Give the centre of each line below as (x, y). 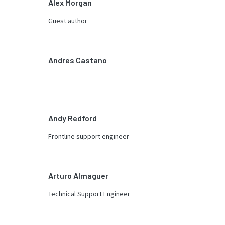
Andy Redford (73, 118)
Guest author (68, 21)
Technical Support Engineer (89, 194)
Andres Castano (78, 60)
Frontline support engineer (89, 136)
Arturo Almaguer (78, 176)
